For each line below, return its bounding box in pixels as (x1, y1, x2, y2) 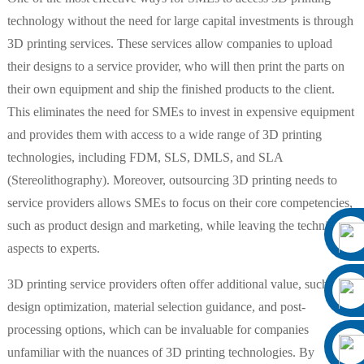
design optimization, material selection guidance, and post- (6, 300, 305, 314)
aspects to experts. (6, 241, 100, 256)
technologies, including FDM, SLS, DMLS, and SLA (6, 150, 283, 165)
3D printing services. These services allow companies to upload (6, 37, 332, 51)
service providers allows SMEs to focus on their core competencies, (6, 196, 353, 210)
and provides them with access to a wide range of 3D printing (6, 128, 322, 142)
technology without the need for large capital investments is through (6, 14, 353, 28)
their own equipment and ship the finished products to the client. (6, 82, 335, 97)
